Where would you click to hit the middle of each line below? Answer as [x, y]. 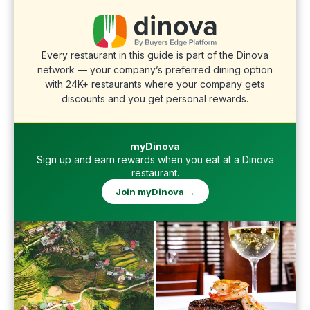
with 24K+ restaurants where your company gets [155, 84]
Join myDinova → [155, 192]
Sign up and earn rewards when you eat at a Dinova [155, 159]
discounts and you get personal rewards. [155, 99]
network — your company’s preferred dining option [155, 70]
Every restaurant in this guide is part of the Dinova [155, 55]
